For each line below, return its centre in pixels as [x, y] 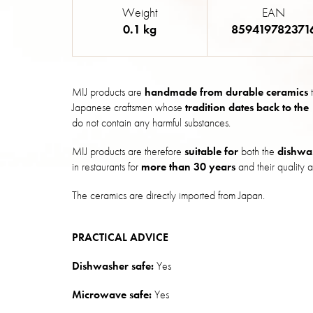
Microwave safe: [112, 295]
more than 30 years [188, 167]
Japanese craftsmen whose [129, 108]
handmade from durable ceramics [226, 92]
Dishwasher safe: [113, 266]
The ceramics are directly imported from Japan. [168, 196]
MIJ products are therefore [128, 152]
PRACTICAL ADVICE [120, 238]
